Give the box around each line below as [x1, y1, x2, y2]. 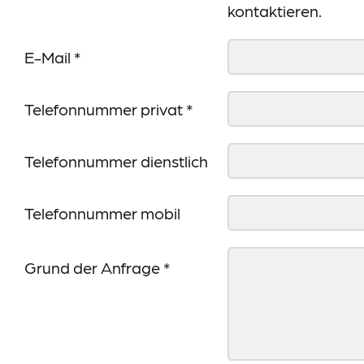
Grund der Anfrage [24, 258, 163, 278]
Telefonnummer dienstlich [24, 151, 208, 171]
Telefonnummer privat [24, 99, 186, 119]
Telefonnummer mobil [24, 203, 180, 223]
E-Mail [24, 47, 74, 67]
